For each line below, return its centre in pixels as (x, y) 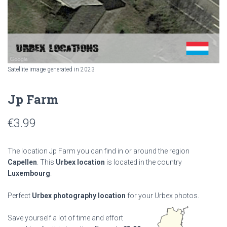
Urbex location (80, 162)
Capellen (22, 162)
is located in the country (143, 162)
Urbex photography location (79, 196)
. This (46, 162)
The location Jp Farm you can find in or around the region (99, 151)
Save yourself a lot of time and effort (65, 218)
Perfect (20, 196)
